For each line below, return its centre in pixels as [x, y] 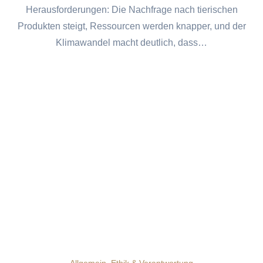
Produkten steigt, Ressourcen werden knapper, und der [131, 26]
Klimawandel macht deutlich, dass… [131, 42]
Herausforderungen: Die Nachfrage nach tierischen [131, 9]
